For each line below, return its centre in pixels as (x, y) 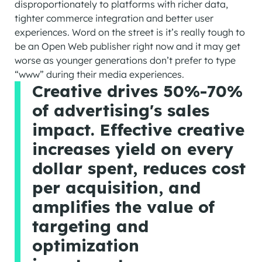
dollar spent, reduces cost (139, 168)
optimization (86, 246)
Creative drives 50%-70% (137, 91)
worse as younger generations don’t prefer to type (125, 61)
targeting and (90, 226)
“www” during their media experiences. (99, 75)
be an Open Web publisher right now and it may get (127, 46)
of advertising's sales (121, 111)
